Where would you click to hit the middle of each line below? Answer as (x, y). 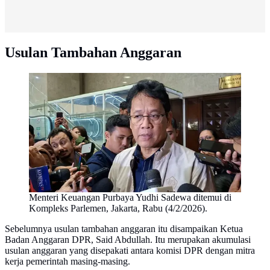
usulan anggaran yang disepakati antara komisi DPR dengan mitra (130, 250)
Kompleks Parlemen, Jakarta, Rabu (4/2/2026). (118, 208)
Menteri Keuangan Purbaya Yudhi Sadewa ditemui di (130, 197)
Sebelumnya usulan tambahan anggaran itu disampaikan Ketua (124, 228)
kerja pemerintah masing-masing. (67, 261)
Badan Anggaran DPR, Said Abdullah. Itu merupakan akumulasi (128, 239)
